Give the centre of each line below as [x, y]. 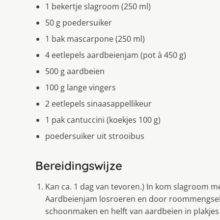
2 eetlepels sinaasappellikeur [98, 103]
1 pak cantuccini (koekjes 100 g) [103, 120]
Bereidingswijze [79, 165]
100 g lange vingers [81, 87]
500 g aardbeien [75, 71]
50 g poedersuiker [79, 22]
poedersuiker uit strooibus [95, 136]
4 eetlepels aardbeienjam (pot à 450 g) [116, 55]
